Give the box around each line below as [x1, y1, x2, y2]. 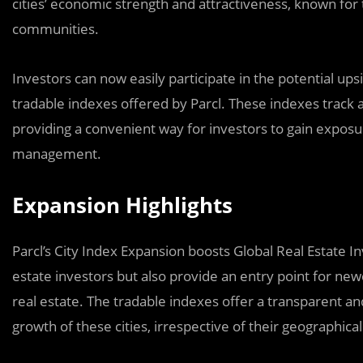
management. [12, 143, 101, 163]
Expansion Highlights [12, 190, 233, 220]
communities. [12, 19, 99, 38]
